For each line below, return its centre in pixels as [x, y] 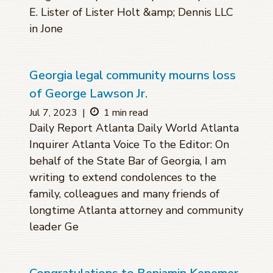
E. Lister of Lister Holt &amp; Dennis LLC [131, 12]
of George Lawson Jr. [88, 94]
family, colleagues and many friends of [124, 194]
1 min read [126, 113]
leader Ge [54, 227]
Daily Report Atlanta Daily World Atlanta [134, 128]
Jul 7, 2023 [53, 113]
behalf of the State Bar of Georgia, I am [128, 161]
